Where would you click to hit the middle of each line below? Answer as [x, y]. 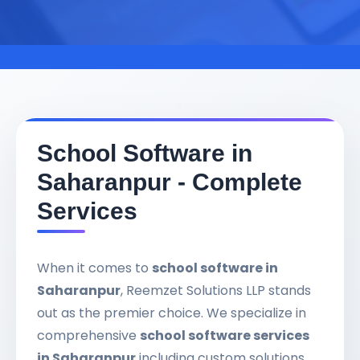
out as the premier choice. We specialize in [172, 313]
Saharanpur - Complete [170, 182]
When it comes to [94, 268]
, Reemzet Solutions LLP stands [216, 290]
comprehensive [88, 335]
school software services [225, 335]
